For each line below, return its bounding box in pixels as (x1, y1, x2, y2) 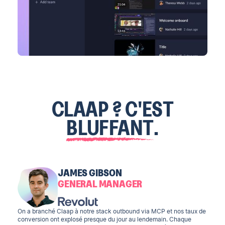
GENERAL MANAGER (58, 177, 143, 189)
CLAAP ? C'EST (51, 97, 174, 121)
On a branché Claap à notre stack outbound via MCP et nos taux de (18, 207, 206, 215)
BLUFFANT (66, 116, 154, 139)
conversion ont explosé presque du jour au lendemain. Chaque (18, 215, 192, 223)
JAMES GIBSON (58, 166, 122, 178)
